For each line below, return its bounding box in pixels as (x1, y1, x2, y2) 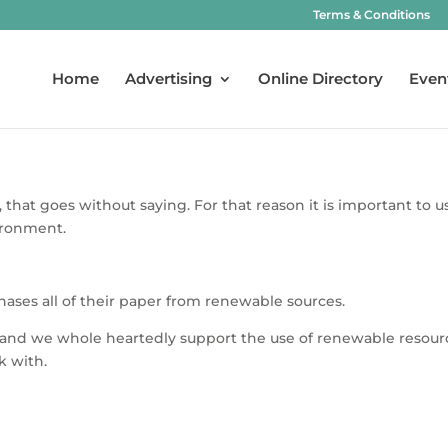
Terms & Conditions (313, 7, 430, 22)
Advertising (125, 69, 212, 88)
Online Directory (258, 69, 383, 88)
